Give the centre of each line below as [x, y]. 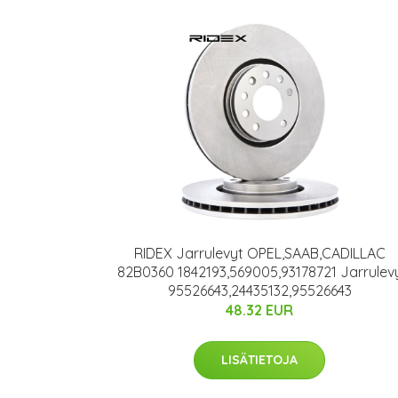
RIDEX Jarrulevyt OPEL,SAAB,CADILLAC [259, 253]
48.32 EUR [259, 310]
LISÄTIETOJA [259, 359]
